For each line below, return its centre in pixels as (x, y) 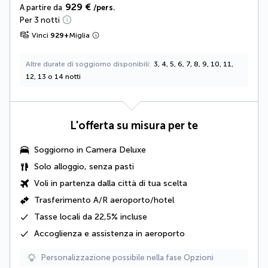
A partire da (41, 7)
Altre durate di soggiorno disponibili (87, 64)
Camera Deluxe (116, 150)
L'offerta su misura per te (134, 125)
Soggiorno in (60, 150)
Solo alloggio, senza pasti (84, 166)
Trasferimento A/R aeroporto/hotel (104, 200)
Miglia (79, 35)
